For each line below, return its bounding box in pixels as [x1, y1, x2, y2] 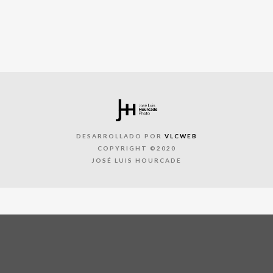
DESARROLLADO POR [76, 132, 165, 140]
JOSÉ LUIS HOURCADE [91, 156, 182, 164]
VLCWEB [164, 132, 197, 140]
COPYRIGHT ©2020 [97, 144, 176, 152]
